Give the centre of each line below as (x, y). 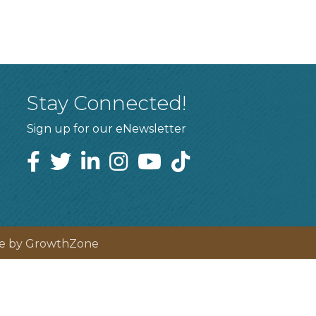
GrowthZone (62, 243)
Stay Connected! (107, 103)
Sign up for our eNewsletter (107, 128)
